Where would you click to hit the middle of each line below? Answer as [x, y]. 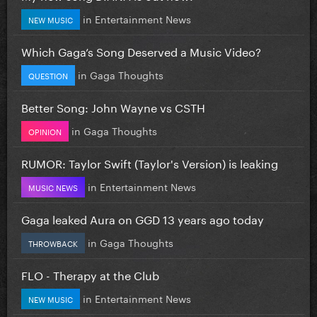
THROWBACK [53, 242]
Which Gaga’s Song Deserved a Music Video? [141, 50]
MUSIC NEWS [53, 186]
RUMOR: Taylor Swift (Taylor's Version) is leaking [150, 162]
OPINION [45, 131]
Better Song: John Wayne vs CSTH [113, 106]
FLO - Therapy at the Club [90, 274]
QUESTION [48, 75]
